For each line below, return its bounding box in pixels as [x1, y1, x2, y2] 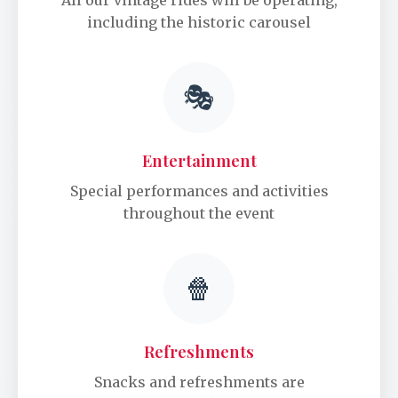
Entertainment [141, 149, 257, 172]
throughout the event [123, 204, 275, 223]
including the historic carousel [87, 13, 311, 32]
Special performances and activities [69, 182, 329, 201]
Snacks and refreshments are [93, 373, 305, 392]
